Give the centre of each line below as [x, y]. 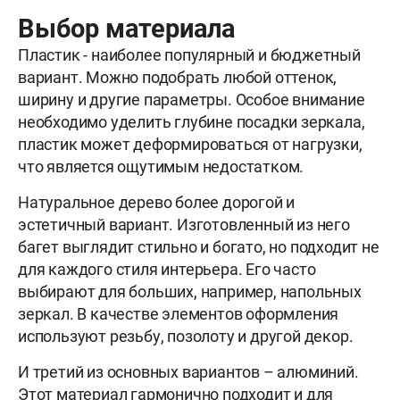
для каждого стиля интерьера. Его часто [167, 270]
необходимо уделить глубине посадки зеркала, [192, 122]
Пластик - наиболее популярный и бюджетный [189, 55]
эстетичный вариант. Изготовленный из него [184, 225]
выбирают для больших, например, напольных [190, 292]
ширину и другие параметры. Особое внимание [192, 100]
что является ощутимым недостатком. [161, 167]
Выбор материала [127, 29]
